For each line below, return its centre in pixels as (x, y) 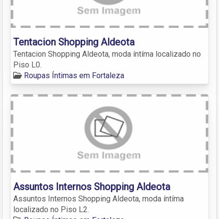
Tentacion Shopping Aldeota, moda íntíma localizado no (107, 54)
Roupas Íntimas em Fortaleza (74, 75)
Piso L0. (27, 65)
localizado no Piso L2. (51, 209)
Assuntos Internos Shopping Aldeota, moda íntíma (99, 198)
